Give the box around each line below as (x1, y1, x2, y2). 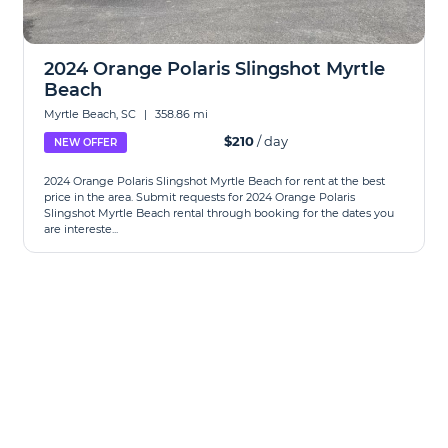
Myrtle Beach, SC (44, 107, 140, 121)
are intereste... (44, 222, 119, 236)
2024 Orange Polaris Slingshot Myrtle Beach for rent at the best (44, 174, 386, 188)
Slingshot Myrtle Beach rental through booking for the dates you (44, 206, 395, 220)
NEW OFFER (54, 136, 118, 149)
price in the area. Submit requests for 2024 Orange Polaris (44, 190, 356, 204)
